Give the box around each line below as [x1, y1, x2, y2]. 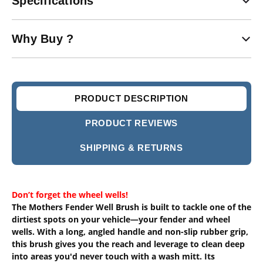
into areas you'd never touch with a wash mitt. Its [12, 250, 215, 262]
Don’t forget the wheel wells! [12, 188, 128, 200]
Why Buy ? [12, 32, 74, 45]
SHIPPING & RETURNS [80, 142, 183, 153]
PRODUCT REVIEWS [85, 117, 178, 128]
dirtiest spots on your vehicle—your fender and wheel [12, 213, 230, 225]
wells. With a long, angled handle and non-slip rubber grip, [12, 225, 248, 237]
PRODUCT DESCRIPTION [74, 93, 189, 103]
